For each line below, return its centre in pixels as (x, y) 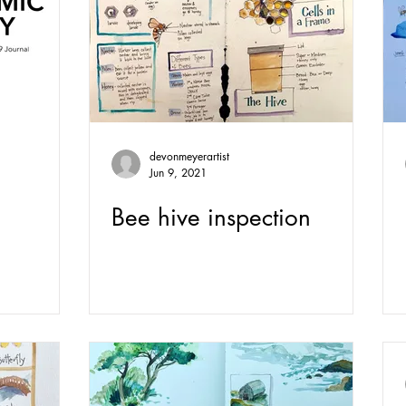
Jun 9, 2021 (178, 173)
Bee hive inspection (211, 217)
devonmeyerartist (189, 156)
